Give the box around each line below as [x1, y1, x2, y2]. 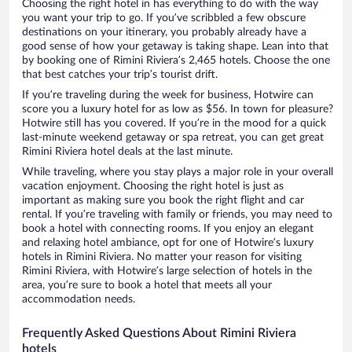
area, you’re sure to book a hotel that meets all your [22, 280, 272, 291]
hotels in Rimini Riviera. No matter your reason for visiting [22, 251, 302, 263]
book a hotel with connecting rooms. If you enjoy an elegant [22, 223, 313, 235]
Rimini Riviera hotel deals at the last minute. [22, 146, 233, 158]
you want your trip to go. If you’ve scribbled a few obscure [22, 13, 306, 24]
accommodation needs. [22, 294, 135, 306]
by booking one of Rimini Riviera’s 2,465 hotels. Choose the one [22, 55, 330, 67]
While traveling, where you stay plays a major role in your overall [22, 167, 333, 178]
